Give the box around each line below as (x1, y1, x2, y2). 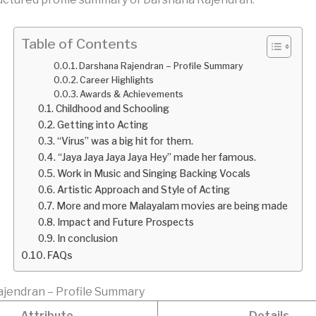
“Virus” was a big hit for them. (56, 135, 193, 147)
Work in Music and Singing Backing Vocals (56, 167, 250, 179)
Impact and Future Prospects (56, 216, 194, 228)
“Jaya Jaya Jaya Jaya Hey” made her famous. (57, 151, 256, 163)
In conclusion (56, 232, 118, 244)
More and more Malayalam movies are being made (56, 200, 288, 212)
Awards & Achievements (80, 88, 184, 99)
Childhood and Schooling (55, 102, 169, 114)
